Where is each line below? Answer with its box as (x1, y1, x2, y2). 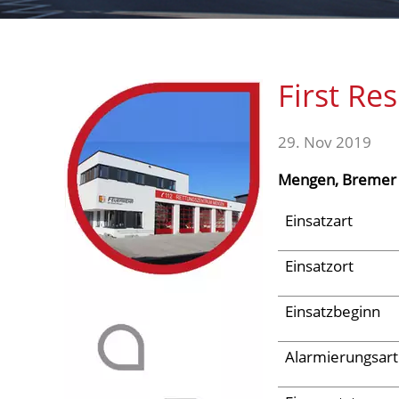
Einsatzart (285, 209, 353, 231)
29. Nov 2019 (278, 131, 371, 152)
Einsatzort (285, 255, 354, 276)
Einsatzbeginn (285, 300, 380, 322)
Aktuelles (79, 28, 187, 64)
